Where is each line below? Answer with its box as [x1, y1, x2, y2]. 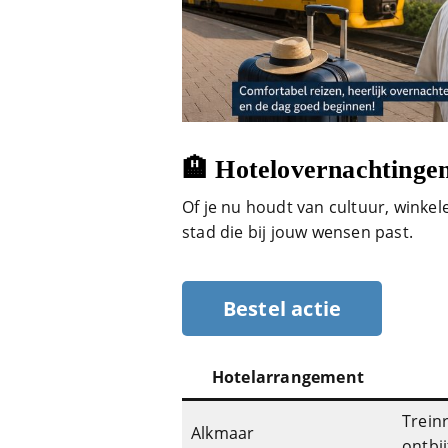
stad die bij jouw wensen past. [182, 221, 413, 244]
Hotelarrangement [211, 366, 365, 389]
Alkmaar [191, 422, 255, 445]
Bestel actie [222, 295, 342, 323]
